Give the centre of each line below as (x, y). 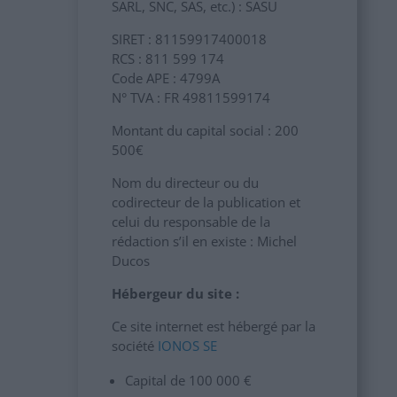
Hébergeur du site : (175, 293)
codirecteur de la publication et (206, 202)
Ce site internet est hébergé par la (213, 326)
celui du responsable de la (191, 222)
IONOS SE (187, 346)
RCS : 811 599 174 (167, 58)
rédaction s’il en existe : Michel (204, 241)
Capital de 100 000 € (188, 380)
